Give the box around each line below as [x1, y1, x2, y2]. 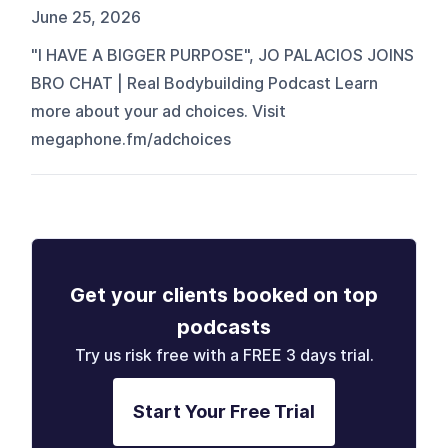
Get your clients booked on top [70, 282, 378, 307]
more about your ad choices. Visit [31, 101, 287, 121]
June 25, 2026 [31, 7, 142, 27]
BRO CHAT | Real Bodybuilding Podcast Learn [31, 73, 379, 93]
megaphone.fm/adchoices [31, 129, 232, 149]
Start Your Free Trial [133, 400, 315, 422]
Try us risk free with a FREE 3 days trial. [74, 345, 374, 365]
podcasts [177, 314, 271, 339]
